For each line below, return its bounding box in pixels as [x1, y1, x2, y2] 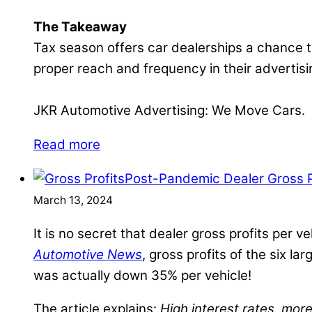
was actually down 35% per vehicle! [33, 267, 251, 283]
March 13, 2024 [33, 193, 113, 207]
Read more [33, 136, 100, 153]
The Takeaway [33, 19, 127, 36]
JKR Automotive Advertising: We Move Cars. [33, 102, 305, 119]
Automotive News [33, 246, 142, 263]
